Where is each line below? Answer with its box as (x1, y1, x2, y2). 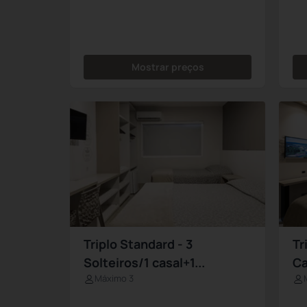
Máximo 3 (95, 272, 134, 285)
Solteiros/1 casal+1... (84, 254, 205, 271)
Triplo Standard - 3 (84, 236, 193, 253)
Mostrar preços (131, 60, 204, 73)
